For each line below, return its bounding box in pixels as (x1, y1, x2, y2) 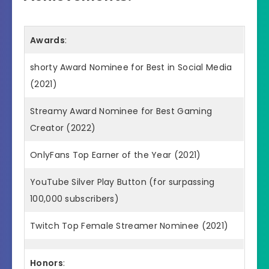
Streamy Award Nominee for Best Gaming (30, 104, 213, 117)
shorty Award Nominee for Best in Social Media (30, 61, 232, 73)
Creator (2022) (30, 121, 96, 134)
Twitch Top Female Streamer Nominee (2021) (30, 219, 229, 232)
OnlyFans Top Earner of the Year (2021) (30, 148, 201, 161)
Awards (30, 34, 65, 46)
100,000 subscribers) (30, 192, 119, 205)
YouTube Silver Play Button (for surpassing (30, 175, 215, 188)
